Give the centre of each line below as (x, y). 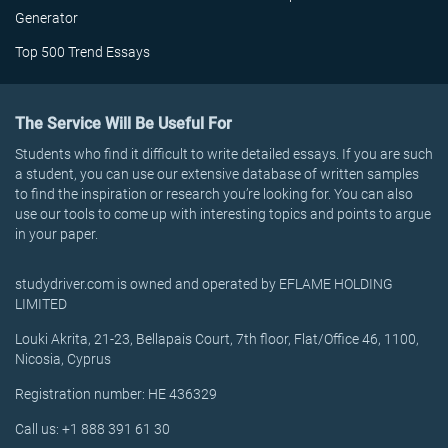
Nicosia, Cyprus (63, 359)
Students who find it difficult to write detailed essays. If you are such (224, 154)
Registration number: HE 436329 (116, 394)
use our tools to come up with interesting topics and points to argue (223, 214)
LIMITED (41, 304)
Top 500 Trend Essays (82, 52)
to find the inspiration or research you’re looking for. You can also (214, 194)
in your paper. (56, 234)
